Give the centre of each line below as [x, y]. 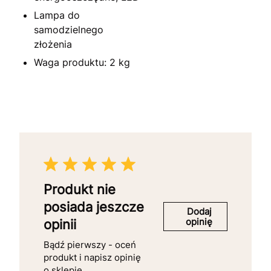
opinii [60, 224]
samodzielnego [69, 29]
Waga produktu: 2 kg [82, 62]
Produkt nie [80, 189]
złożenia [53, 44]
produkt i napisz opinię [92, 257]
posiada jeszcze [94, 207]
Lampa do [57, 15]
